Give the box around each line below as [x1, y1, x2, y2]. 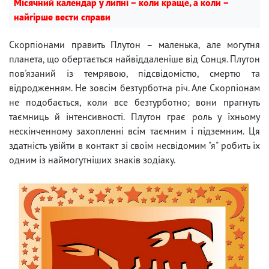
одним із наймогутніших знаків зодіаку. [9, 153, 175, 166]
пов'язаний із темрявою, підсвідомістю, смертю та [9, 67, 260, 79]
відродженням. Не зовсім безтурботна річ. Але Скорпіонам [9, 81, 260, 94]
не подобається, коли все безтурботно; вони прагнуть [9, 95, 260, 108]
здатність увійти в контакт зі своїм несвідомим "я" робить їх [9, 139, 260, 151]
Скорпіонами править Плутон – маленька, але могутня [9, 38, 260, 50]
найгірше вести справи [14, 10, 110, 23]
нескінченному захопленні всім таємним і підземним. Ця [9, 124, 260, 137]
